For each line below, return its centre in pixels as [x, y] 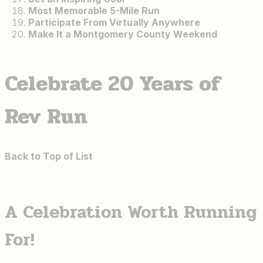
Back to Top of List [49, 156]
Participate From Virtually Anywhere [114, 22]
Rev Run [46, 116]
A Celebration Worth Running [131, 212]
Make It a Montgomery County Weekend [123, 34]
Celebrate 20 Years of [113, 83]
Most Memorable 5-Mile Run [94, 10]
